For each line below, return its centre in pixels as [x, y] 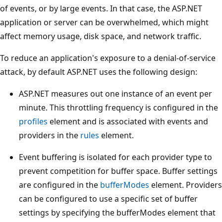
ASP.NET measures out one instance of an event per [115, 93]
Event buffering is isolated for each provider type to [115, 157]
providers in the [50, 135]
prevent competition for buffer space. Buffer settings [118, 171]
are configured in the [59, 185]
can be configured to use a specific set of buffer [108, 198]
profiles [33, 121]
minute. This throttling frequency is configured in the [118, 107]
